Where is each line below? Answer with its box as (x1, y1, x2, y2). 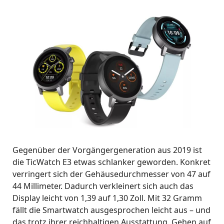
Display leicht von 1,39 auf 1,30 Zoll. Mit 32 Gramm (12, 192, 202, 203)
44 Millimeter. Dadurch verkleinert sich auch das (12, 180, 193, 191)
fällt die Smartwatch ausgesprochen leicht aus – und (12, 204, 210, 215)
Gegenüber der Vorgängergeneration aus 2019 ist (12, 144, 202, 155)
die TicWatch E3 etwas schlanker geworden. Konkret (12, 156, 210, 167)
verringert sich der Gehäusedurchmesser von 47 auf (12, 168, 210, 179)
